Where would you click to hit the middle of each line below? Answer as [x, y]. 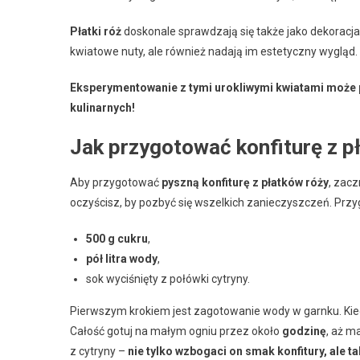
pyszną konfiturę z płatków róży [245, 182]
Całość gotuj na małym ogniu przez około [176, 331]
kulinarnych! [102, 107]
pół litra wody [122, 258]
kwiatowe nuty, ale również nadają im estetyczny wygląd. [214, 51]
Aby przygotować [116, 182]
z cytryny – [99, 351]
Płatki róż [96, 31]
